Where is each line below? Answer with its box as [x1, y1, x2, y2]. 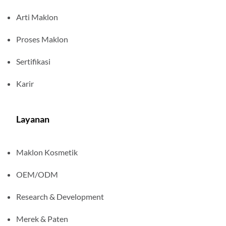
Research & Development [16, 192, 104, 201]
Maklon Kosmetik [16, 147, 78, 157]
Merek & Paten [16, 214, 68, 223]
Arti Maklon [16, 12, 58, 22]
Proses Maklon [16, 34, 68, 44]
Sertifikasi [16, 56, 50, 66]
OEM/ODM [16, 169, 58, 179]
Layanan [16, 114, 49, 125]
